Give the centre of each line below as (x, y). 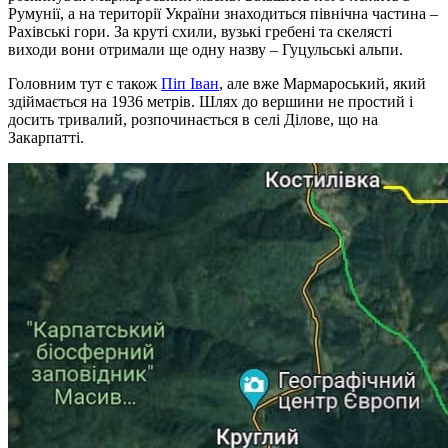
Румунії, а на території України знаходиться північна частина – (223, 13)
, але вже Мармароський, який (322, 83)
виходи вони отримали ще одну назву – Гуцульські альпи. (205, 49)
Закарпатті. (46, 137)
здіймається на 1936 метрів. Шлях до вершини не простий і (210, 101)
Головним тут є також (84, 83)
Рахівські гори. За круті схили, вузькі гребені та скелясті (200, 31)
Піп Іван (190, 83)
